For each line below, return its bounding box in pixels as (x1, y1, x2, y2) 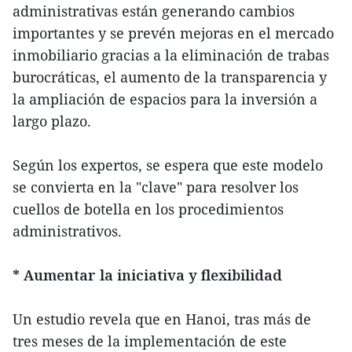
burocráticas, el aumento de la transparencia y (13, 67, 327, 86)
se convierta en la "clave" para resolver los (13, 177, 299, 196)
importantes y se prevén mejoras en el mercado (13, 23, 334, 42)
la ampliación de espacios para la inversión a (13, 89, 317, 108)
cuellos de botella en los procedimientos (13, 199, 284, 218)
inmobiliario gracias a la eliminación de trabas (13, 45, 329, 64)
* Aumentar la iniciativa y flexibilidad (13, 265, 282, 284)
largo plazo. (13, 111, 91, 130)
